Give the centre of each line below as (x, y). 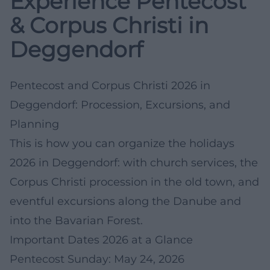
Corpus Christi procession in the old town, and (134, 182)
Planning (34, 124)
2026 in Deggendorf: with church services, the (134, 162)
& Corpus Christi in (109, 25)
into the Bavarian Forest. (76, 220)
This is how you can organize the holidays (122, 143)
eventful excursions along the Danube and (125, 201)
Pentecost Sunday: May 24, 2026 (97, 259)
